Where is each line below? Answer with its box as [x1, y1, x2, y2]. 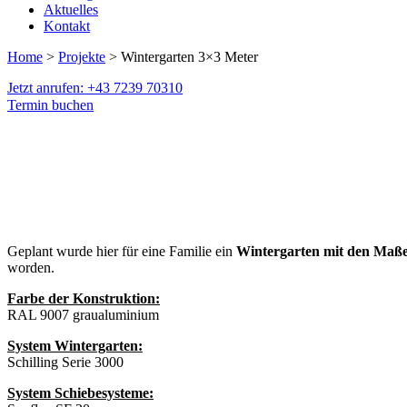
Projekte [58, 49, 105, 65]
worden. [7, 259, 55, 275]
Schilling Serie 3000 [7, 353, 124, 370]
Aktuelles [44, 2, 98, 18]
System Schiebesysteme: [7, 384, 154, 401]
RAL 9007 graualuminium [7, 306, 159, 323]
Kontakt [44, 18, 90, 35]
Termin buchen [7, 97, 94, 114]
